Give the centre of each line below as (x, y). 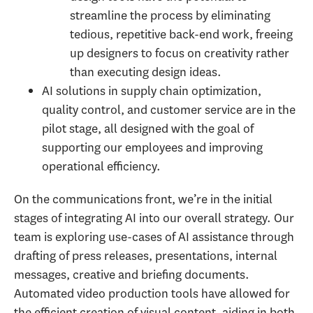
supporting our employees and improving (152, 148)
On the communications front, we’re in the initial (143, 199)
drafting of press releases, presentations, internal (146, 255)
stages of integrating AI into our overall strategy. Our (154, 218)
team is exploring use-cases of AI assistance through (154, 236)
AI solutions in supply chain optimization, (152, 91)
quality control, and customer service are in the (169, 110)
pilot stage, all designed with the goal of (148, 129)
